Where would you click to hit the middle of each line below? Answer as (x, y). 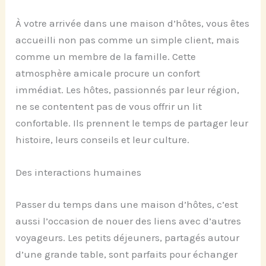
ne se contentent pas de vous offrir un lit (109, 106)
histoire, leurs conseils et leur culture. (103, 139)
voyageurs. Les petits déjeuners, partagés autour (128, 237)
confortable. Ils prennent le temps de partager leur (132, 123)
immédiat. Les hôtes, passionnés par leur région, (128, 89)
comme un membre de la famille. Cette (106, 56)
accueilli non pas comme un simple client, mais (128, 39)
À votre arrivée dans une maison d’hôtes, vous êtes (133, 23)
